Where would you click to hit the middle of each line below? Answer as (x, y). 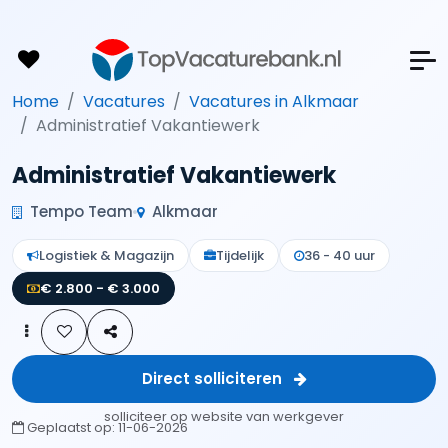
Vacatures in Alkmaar (274, 101)
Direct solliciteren (213, 378)
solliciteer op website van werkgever (224, 416)
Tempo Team (79, 211)
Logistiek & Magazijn (106, 255)
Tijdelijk (240, 255)
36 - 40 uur (339, 255)
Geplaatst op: (71, 427)
